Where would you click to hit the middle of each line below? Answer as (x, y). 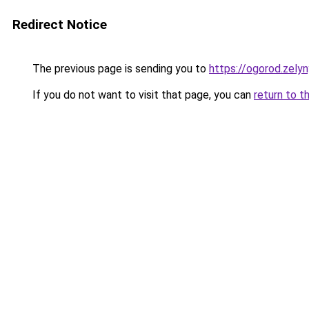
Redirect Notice (60, 24)
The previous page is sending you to (119, 69)
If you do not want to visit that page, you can (142, 95)
